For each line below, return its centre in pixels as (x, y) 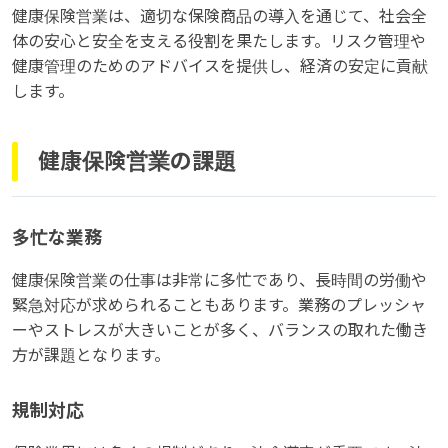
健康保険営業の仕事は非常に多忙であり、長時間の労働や (219, 280)
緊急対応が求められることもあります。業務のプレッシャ (219, 305)
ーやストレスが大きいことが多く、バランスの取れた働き (220, 330)
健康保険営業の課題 (137, 162)
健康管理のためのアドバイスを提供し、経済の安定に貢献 (220, 66)
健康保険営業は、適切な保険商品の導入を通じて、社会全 (219, 16)
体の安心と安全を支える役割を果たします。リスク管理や (219, 41)
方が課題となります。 (91, 355)
